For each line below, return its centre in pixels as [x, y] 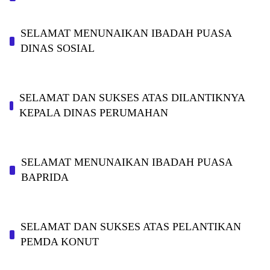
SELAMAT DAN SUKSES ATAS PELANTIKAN [130, 227]
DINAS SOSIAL [58, 49]
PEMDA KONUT [59, 242]
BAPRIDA [45, 177]
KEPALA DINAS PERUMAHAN [94, 113]
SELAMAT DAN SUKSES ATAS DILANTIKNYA [132, 98]
